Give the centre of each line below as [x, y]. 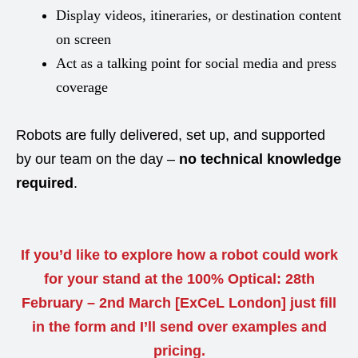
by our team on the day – [97, 159]
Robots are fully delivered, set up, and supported [171, 135]
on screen [84, 39]
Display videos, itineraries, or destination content [199, 15]
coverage [82, 87]
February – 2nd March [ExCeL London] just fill [179, 303]
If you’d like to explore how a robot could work [179, 255]
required [45, 183]
